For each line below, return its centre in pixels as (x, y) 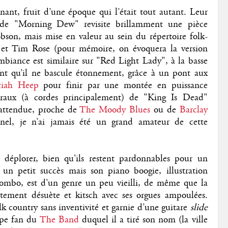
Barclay (193, 110)
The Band (59, 220)
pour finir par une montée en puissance (123, 85)
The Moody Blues (115, 110)
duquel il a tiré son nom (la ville (143, 220)
